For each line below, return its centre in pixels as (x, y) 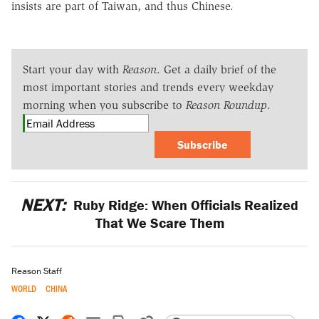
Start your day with (73, 69)
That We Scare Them (159, 222)
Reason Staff (37, 271)
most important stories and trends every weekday (148, 87)
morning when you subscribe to (104, 105)
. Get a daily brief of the (216, 69)
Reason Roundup (226, 105)
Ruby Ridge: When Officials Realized (184, 204)
